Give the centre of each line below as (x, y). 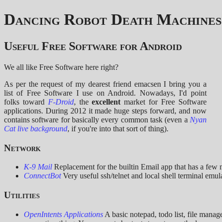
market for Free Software (164, 102)
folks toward (26, 102)
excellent (106, 102)
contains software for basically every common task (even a (97, 119)
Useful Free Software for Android (93, 46)
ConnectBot (42, 176)
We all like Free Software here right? (61, 67)
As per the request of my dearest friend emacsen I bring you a (105, 84)
